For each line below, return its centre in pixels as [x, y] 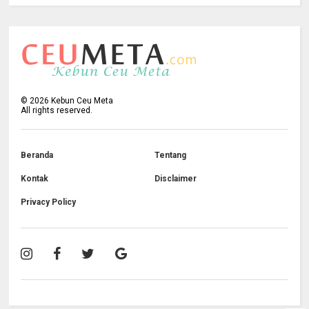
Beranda [37, 155]
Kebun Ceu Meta [81, 100]
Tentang [170, 155]
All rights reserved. [57, 110]
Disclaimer [175, 178]
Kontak [35, 178]
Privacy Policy [49, 202]
